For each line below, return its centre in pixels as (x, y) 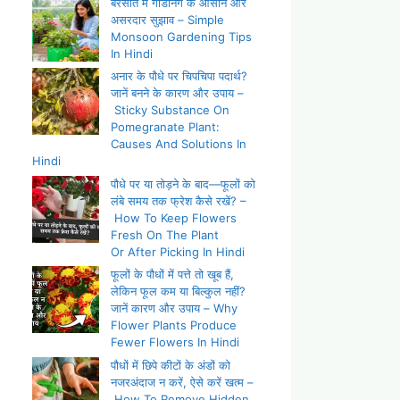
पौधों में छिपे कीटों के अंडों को (171, 365)
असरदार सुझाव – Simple (167, 19)
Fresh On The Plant (165, 234)
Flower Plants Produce (174, 325)
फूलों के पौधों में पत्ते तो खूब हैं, (172, 274)
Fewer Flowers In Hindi (175, 342)
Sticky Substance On (170, 110)
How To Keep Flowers (174, 217)
